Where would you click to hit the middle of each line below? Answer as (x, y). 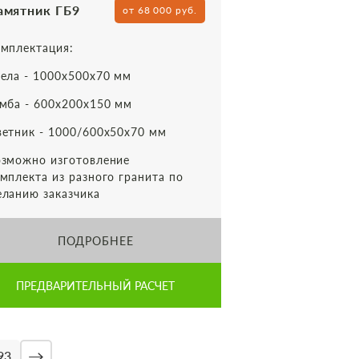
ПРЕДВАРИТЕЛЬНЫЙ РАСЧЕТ (96, 285)
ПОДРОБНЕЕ (96, 240)
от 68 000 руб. (159, 10)
